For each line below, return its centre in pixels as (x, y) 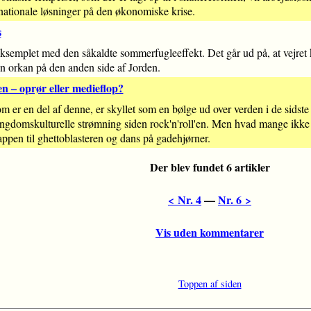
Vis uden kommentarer (210, 233)
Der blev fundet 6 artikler (210, 167)
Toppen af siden (210, 284)
